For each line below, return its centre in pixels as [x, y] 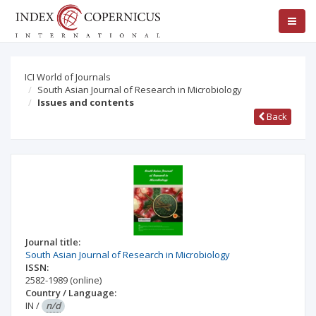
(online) [86, 280]
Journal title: [53, 242]
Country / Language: [71, 293]
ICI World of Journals [68, 77]
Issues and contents [86, 102]
